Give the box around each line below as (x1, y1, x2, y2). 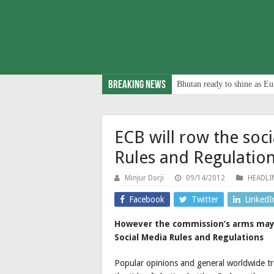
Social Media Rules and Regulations (114, 232, 264, 242)
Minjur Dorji (125, 173, 164, 182)
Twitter (191, 194, 218, 204)
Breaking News (108, 79, 166, 91)
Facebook (129, 194, 165, 204)
